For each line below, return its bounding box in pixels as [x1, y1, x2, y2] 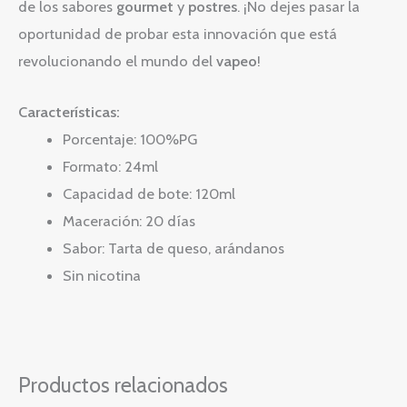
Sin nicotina [63, 266, 142, 285]
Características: [18, 103, 120, 122]
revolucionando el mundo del [18, 51, 216, 70]
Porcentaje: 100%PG [63, 130, 198, 149]
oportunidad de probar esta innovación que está [18, 24, 337, 43]
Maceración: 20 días [63, 212, 196, 231]
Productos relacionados [18, 372, 228, 399]
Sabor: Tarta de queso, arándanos [63, 239, 285, 258]
